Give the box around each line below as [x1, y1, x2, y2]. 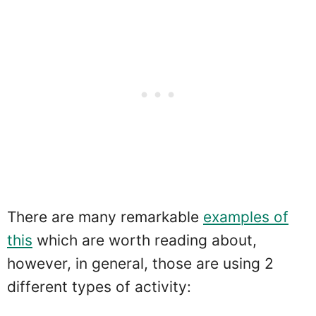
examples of [203, 207, 288, 226]
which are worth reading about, [32, 231, 257, 249]
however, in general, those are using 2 [7, 254, 274, 272]
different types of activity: [7, 277, 191, 296]
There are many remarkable [7, 207, 203, 226]
